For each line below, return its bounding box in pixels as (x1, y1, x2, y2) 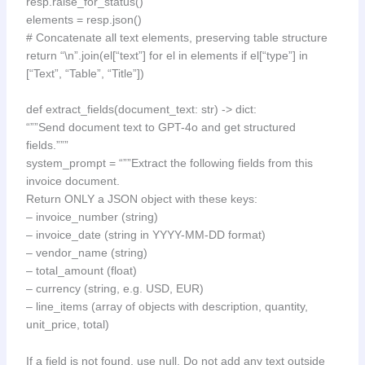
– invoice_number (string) (25, 210, 158, 224)
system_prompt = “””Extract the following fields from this (25, 156, 313, 170)
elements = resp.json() (25, 12, 142, 26)
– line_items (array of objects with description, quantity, (25, 300, 308, 314)
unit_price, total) (25, 318, 109, 332)
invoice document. (25, 174, 120, 188)
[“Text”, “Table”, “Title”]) (25, 66, 144, 80)
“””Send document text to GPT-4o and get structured (25, 121, 296, 134)
